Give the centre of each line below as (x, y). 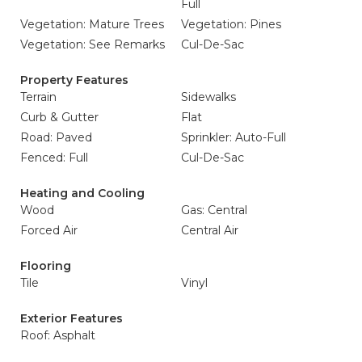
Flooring (46, 266)
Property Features (74, 80)
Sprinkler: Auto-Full (234, 137)
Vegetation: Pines (231, 24)
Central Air (210, 230)
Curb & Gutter (59, 117)
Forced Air (49, 230)
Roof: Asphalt (58, 335)
